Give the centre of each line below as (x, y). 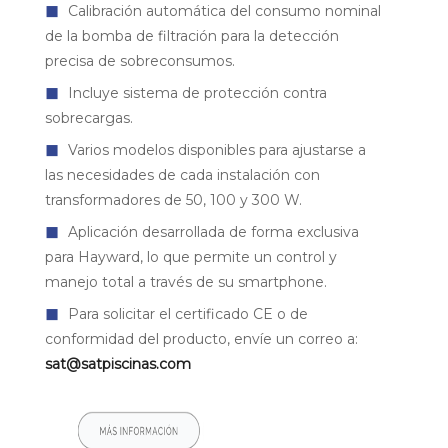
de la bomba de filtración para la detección (192, 35)
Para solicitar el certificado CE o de (186, 313)
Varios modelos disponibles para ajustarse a (215, 149)
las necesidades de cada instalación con (182, 174)
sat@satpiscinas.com (118, 363)
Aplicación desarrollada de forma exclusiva (211, 231)
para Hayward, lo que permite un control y (191, 256)
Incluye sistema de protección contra (195, 92)
